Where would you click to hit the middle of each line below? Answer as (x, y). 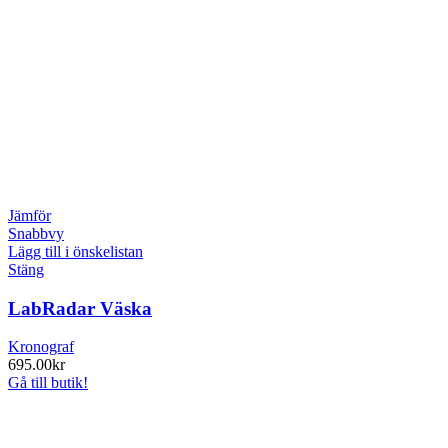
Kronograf (41, 347)
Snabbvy (36, 233)
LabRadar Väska (80, 308)
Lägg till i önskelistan (75, 251)
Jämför (29, 215)
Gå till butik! (48, 383)
